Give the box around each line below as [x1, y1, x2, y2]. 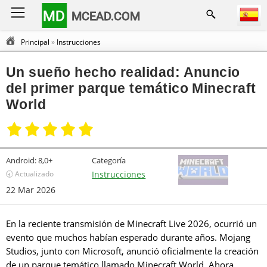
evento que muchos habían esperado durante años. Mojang [6, 231, 250, 243]
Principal [21, 37, 49, 47]
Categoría [92, 155, 126, 166]
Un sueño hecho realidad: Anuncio [6, 64, 240, 80]
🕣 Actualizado [6, 169, 54, 179]
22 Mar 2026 [6, 184, 55, 195]
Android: [6, 155, 36, 166]
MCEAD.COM [72, 8, 141, 23]
